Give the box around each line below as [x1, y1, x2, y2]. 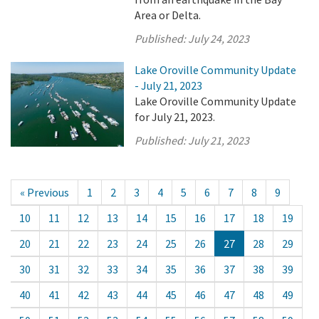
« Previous [20, 185, 69, 199]
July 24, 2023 [188, 31, 250, 46]
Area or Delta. [135, 8, 202, 22]
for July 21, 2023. [135, 110, 216, 124]
